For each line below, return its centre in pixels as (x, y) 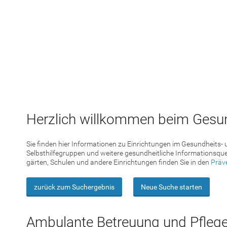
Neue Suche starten (172, 187)
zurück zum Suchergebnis (74, 187)
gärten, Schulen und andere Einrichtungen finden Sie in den (119, 162)
